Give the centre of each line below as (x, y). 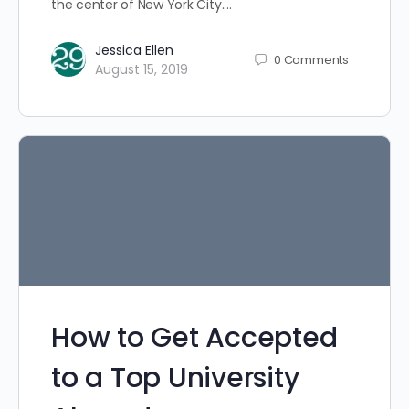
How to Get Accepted (194, 338)
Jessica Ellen (134, 50)
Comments (316, 59)
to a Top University (175, 378)
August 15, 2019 (142, 69)
